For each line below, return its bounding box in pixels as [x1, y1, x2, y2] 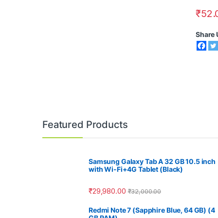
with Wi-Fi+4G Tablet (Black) [89, 165, 183, 174]
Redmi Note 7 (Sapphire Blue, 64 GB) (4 [89, 205, 215, 214]
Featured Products [42, 119, 128, 131]
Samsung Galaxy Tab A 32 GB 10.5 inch [89, 157, 216, 166]
